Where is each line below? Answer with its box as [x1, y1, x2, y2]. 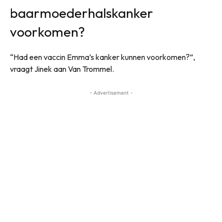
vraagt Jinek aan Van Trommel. [10, 63, 114, 74]
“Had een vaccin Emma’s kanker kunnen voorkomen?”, [10, 52, 195, 62]
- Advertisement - [89, 89, 133, 96]
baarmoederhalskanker [10, 4, 153, 21]
